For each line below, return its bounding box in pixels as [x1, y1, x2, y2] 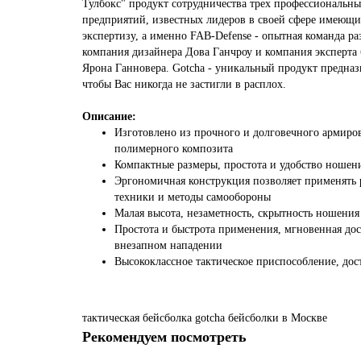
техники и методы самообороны [114, 191, 271, 203]
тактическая [82, 312, 139, 324]
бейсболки [228, 312, 279, 324]
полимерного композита [114, 143, 233, 155]
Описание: [82, 110, 136, 122]
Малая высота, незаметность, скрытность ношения [114, 207, 359, 219]
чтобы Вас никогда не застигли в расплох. [82, 78, 286, 90]
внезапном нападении [114, 239, 222, 251]
